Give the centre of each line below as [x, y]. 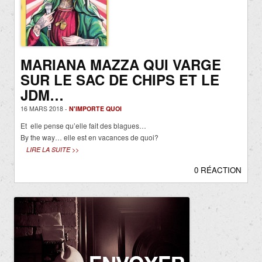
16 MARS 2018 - [45, 109]
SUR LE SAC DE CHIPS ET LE [120, 80]
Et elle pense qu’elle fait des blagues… [83, 126]
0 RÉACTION [218, 170]
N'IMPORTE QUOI [95, 109]
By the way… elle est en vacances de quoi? [89, 137]
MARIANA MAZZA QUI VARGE [121, 65]
